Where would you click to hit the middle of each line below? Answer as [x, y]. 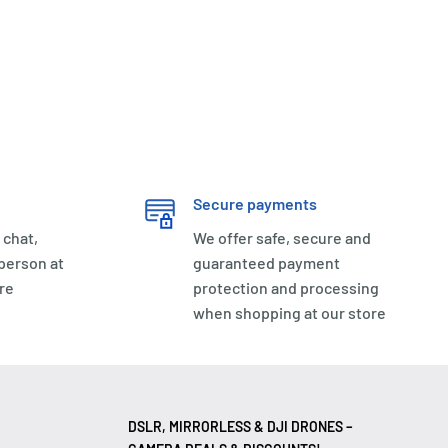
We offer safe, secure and [281, 237]
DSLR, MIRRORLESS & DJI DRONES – [240, 426]
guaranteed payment [266, 262]
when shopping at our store [289, 312]
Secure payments [254, 203]
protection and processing [285, 287]
